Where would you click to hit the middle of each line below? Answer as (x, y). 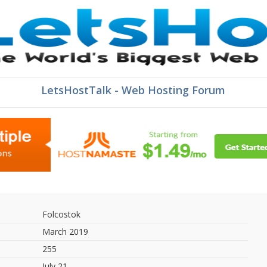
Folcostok (61, 214)
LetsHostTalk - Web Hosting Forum (133, 90)
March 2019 (65, 232)
